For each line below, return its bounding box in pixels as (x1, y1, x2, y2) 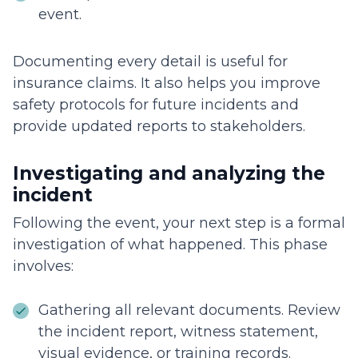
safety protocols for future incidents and (13, 96, 299, 114)
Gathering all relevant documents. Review (38, 301, 340, 320)
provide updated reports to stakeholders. (13, 117, 313, 136)
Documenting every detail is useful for (13, 53, 288, 71)
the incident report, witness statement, (38, 323, 318, 341)
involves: (13, 257, 74, 276)
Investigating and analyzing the (13, 162, 325, 185)
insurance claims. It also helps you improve (13, 74, 320, 93)
